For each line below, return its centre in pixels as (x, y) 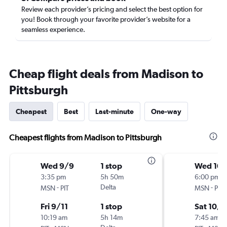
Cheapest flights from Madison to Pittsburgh (85, 138)
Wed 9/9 (57, 166)
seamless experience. (53, 29)
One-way (166, 111)
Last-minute (115, 111)
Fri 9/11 (54, 206)
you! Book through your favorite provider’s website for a (106, 19)
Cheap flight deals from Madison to (106, 73)
